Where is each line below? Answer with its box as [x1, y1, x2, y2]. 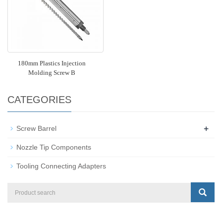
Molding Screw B [28, 69, 75, 77]
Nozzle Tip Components [16, 143, 91, 152]
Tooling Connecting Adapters [16, 162, 106, 170]
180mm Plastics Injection [18, 59, 86, 67]
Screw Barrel [16, 124, 56, 133]
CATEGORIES [7, 94, 71, 106]
